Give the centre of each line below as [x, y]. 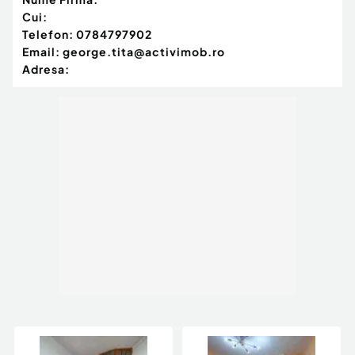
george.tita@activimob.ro [144, 52]
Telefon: [48, 34]
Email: [41, 52]
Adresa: [46, 69]
